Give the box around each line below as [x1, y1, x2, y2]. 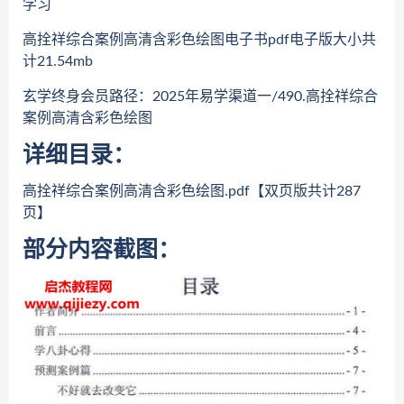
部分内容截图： [23, 239, 180, 262]
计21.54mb [23, 54, 93, 69]
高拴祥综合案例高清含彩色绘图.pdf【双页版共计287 [23, 184, 361, 198]
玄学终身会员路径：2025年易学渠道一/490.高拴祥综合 [23, 89, 378, 104]
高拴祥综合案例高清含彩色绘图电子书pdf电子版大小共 [23, 32, 376, 47]
